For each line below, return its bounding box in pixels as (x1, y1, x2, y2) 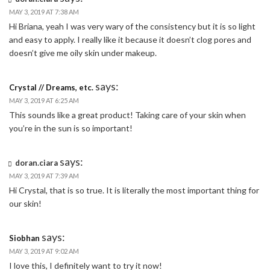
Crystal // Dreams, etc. (9, 82, 93, 92)
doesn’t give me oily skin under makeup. (9, 47, 157, 58)
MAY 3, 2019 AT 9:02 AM (9, 246, 79, 255)
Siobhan (9, 233, 40, 243)
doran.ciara (15, 157, 58, 168)
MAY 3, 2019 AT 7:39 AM (9, 171, 79, 180)
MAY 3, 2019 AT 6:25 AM (9, 96, 79, 104)
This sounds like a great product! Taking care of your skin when (9, 109, 246, 120)
